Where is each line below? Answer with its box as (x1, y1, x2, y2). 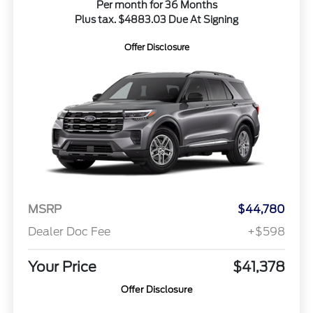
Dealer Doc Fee (27, 224, 110, 238)
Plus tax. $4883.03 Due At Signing (75, 13, 238, 25)
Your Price (27, 258, 96, 275)
